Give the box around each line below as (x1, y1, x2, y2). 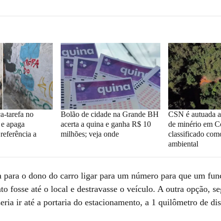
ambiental (168, 139, 199, 148)
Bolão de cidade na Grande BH (60, 110, 159, 118)
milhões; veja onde (60, 129, 119, 138)
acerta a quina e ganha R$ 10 (60, 119, 151, 128)
